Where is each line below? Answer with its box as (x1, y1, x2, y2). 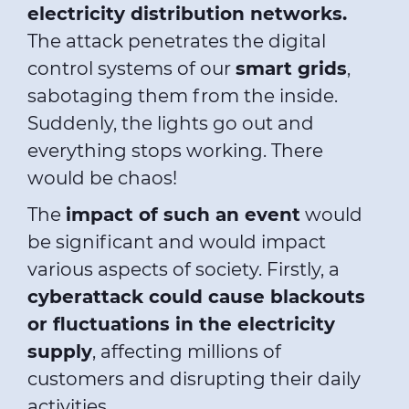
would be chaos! (27, 167, 177, 190)
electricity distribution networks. (27, 3, 347, 26)
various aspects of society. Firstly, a (27, 258, 340, 281)
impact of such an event (66, 204, 300, 226)
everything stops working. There (27, 140, 323, 163)
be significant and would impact (27, 231, 326, 254)
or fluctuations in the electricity (27, 313, 335, 336)
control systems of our (27, 58, 236, 80)
